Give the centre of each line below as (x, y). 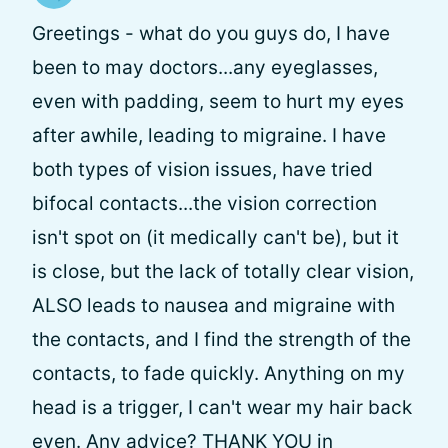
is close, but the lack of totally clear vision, (223, 271)
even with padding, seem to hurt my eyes (218, 101)
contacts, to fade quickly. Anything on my (218, 373)
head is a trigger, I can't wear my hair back (222, 407)
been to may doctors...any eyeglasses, (205, 67)
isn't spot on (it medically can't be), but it (215, 237)
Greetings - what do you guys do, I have (211, 33)
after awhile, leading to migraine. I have (209, 135)
